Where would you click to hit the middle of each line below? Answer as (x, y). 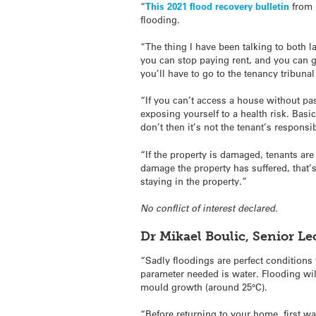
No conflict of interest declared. (209, 208)
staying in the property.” (194, 181)
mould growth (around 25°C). (204, 287)
